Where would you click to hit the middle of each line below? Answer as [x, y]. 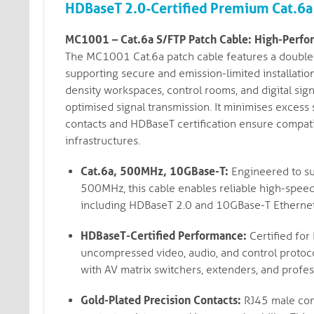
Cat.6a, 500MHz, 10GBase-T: [155, 171]
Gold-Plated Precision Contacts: [161, 300]
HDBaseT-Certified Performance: [164, 236]
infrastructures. [103, 141]
